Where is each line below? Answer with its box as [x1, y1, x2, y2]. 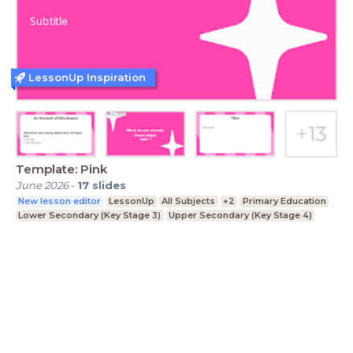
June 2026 [16, 178, 69, 191]
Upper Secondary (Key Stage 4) [168, 209, 312, 221]
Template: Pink [16, 161, 107, 176]
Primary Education [242, 195, 326, 206]
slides [92, 178, 126, 191]
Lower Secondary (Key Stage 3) [18, 209, 162, 221]
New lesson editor [18, 195, 102, 206]
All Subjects [162, 195, 216, 206]
